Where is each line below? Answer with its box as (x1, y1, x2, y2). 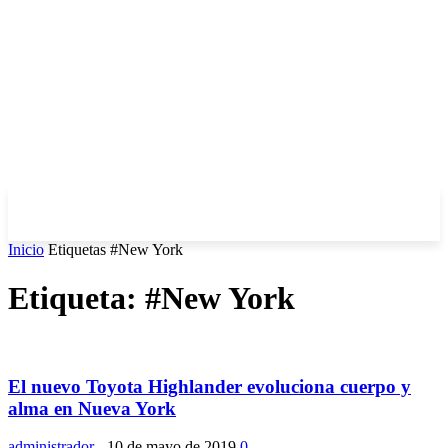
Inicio (8, 241, 44, 258)
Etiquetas (48, 241, 106, 258)
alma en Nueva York (8, 397, 176, 419)
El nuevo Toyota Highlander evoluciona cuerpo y (8, 375, 411, 397)
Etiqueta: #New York (8, 280, 295, 317)
